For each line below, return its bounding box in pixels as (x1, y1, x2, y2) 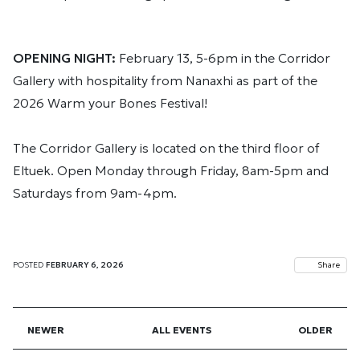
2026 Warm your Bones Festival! (13, 95, 207, 111)
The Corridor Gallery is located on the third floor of (13, 140, 320, 156)
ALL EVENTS (151, 324, 211, 336)
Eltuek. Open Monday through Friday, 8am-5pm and (13, 162, 329, 178)
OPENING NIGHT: (13, 50, 116, 66)
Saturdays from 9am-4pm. (13, 185, 177, 201)
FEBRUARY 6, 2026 (46, 260, 124, 270)
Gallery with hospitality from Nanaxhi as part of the (13, 72, 317, 88)
